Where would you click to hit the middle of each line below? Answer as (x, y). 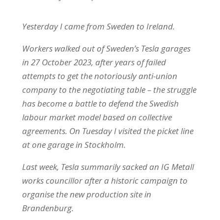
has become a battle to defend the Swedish (100, 103)
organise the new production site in (86, 194)
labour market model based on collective (97, 117)
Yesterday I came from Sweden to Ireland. (99, 26)
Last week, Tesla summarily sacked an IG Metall (108, 166)
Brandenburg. (48, 208)
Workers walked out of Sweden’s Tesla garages (106, 48)
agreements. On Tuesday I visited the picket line (108, 131)
